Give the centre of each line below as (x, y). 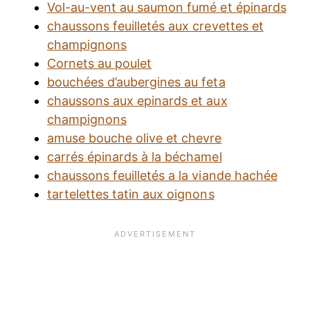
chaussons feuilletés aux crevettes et (155, 26)
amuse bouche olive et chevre (135, 138)
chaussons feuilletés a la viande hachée (162, 176)
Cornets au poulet (100, 64)
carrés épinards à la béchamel (135, 157)
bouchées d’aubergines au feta (136, 82)
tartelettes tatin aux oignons (131, 194)
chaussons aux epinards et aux (137, 101)
